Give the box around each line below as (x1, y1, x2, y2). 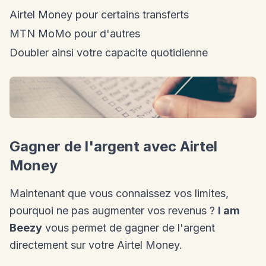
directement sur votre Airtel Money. (9, 239, 182, 251)
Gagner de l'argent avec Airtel (9, 138, 217, 155)
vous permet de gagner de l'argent (42, 221, 215, 234)
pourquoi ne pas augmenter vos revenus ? (9, 204, 218, 217)
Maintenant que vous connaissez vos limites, (9, 187, 229, 199)
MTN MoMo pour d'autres (9, 27, 140, 40)
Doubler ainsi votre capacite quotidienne (9, 46, 208, 59)
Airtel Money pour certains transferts (9, 8, 189, 21)
